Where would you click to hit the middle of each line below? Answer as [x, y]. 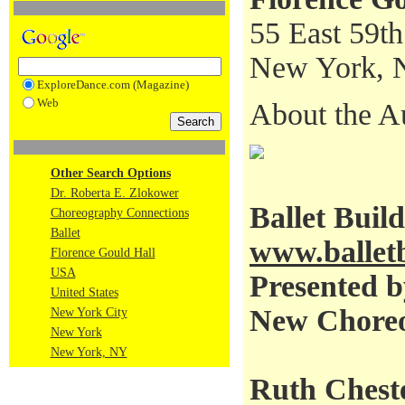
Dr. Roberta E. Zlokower [114, 193]
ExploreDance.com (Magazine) [113, 85]
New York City [89, 312]
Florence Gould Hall [103, 253]
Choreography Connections [119, 213]
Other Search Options [110, 173]
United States [84, 292]
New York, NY [89, 352]
